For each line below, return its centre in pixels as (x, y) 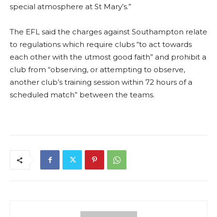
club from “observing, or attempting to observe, (97, 70)
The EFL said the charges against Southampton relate (108, 32)
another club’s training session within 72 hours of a (101, 82)
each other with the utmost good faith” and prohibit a (108, 57)
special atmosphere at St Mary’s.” (70, 7)
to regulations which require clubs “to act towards (101, 45)
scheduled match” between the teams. (82, 95)
